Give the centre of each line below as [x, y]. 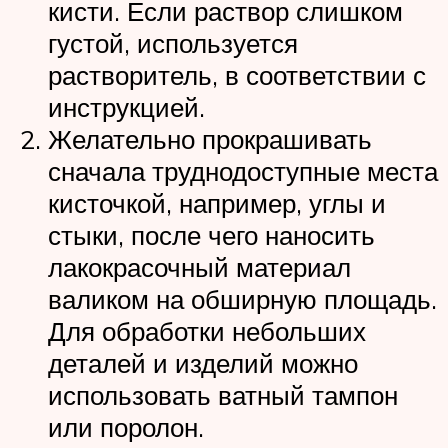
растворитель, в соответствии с [237, 74]
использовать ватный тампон [223, 394]
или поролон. [126, 426]
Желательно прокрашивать [210, 138]
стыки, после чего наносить [211, 234]
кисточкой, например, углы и [217, 202]
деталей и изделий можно [203, 362]
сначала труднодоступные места [243, 170]
